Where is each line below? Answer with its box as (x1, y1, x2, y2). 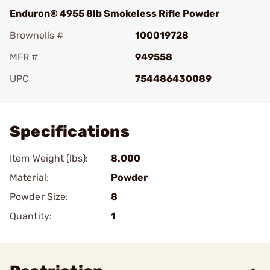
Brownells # (10, 30, 63, 41)
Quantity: (10, 210, 52, 222)
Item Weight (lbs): (10, 152, 88, 164)
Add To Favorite (27, 90, 98, 101)
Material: (10, 172, 49, 183)
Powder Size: (10, 191, 69, 202)
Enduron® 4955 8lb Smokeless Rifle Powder (10, 8, 219, 19)
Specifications (10, 122, 130, 141)
